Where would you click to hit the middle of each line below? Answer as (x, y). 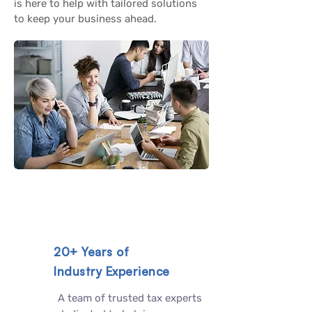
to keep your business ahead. (85, 19)
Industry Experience (112, 271)
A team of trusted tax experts (130, 298)
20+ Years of (92, 252)
